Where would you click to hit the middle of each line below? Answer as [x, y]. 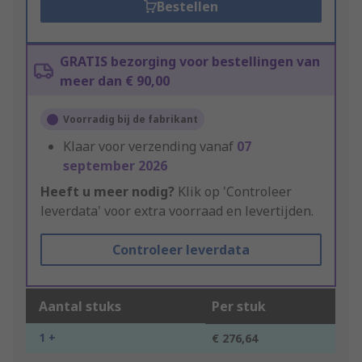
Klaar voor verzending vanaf [150, 147]
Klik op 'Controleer [233, 192]
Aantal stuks [80, 307]
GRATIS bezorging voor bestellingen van [190, 62]
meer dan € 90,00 [115, 81]
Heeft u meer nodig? [107, 192]
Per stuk [239, 307]
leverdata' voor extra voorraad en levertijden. [177, 211]
